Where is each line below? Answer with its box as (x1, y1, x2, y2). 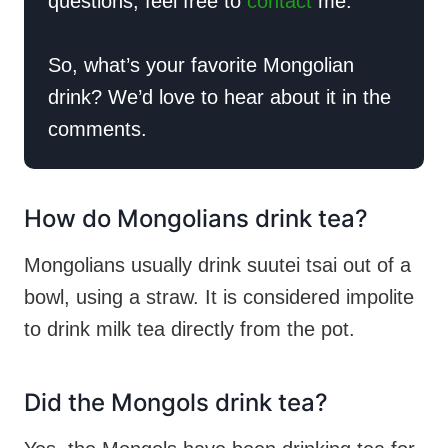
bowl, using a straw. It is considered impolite (24, 286, 414, 309)
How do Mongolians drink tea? (24, 204, 368, 234)
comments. (48, 118, 147, 141)
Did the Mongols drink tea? (24, 388, 328, 418)
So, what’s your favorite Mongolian (48, 54, 354, 77)
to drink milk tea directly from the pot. (24, 318, 355, 341)
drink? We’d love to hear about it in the (48, 86, 391, 109)
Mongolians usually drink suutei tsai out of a (24, 254, 411, 277)
